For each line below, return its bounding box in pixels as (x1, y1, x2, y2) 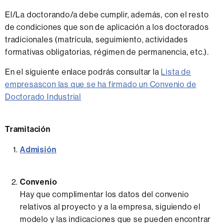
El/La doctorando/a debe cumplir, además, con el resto (5, 9, 209, 19)
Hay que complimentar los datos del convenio (20, 189, 189, 199)
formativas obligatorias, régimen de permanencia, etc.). (5, 47, 209, 57)
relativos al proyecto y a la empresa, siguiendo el (20, 202, 201, 212)
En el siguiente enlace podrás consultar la (5, 67, 161, 77)
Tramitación (5, 124, 51, 134)
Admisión (20, 144, 57, 154)
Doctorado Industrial (5, 92, 82, 102)
